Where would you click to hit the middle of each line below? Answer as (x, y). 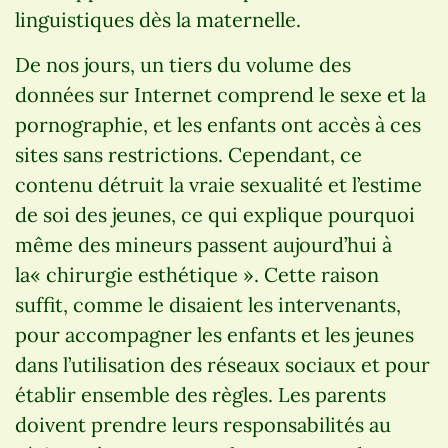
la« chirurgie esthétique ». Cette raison (197, 274)
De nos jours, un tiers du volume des (183, 64)
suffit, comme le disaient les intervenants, (208, 304)
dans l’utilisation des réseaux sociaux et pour (222, 364)
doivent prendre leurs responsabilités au (203, 424)
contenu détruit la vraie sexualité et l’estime (218, 184)
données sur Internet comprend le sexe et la (220, 94)
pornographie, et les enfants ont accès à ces (218, 124)
